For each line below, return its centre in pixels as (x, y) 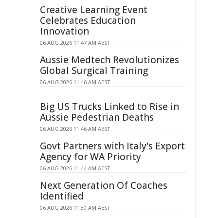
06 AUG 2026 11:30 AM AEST (75, 208)
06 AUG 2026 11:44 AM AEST (75, 168)
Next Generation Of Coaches (104, 185)
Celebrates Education (88, 20)
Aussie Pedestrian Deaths (97, 117)
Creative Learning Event (94, 10)
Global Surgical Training (94, 71)
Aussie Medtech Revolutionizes (109, 60)
